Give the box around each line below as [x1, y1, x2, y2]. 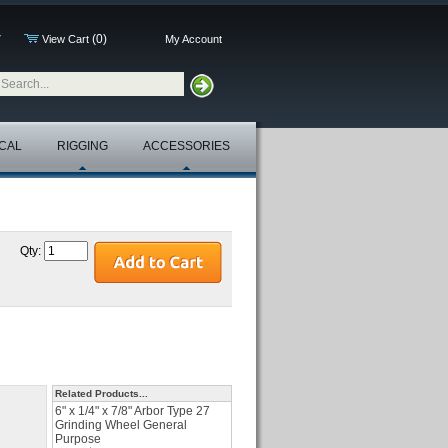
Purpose [55, 432, 101, 446]
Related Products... [55, 388, 148, 399]
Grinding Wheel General [55, 418, 187, 432]
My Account [165, 33, 222, 45]
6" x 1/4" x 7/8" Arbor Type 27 [55, 404, 210, 418]
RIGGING [57, 139, 108, 153]
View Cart [42, 33, 89, 45]
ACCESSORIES [143, 139, 230, 153]
